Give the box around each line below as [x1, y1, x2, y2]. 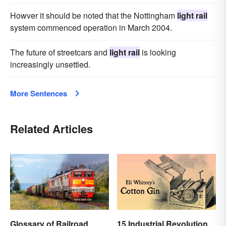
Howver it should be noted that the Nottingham [10, 10, 177, 22]
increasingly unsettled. [10, 59, 90, 71]
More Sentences [10, 88, 67, 99]
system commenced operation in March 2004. [10, 22, 172, 34]
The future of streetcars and [10, 46, 109, 59]
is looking [140, 46, 176, 59]
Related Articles [10, 121, 93, 137]
